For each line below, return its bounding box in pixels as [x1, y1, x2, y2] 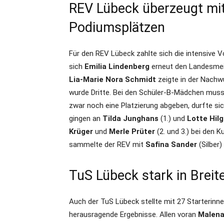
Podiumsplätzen [69, 19, 165, 36]
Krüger [69, 127, 93, 136]
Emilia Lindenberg [82, 62, 149, 71]
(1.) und [158, 114, 187, 123]
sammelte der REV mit [69, 140, 145, 149]
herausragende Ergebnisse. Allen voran [69, 210, 198, 219]
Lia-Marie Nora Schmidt [69, 75, 158, 84]
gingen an [69, 114, 102, 123]
